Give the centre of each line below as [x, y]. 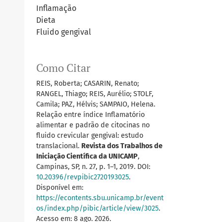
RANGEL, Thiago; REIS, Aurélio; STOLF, [95, 94]
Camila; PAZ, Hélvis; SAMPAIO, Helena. [96, 105]
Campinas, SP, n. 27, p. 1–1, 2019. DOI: [93, 167]
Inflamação [56, 8]
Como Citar [63, 68]
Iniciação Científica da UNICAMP [87, 157]
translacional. [59, 146]
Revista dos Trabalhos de [122, 146]
